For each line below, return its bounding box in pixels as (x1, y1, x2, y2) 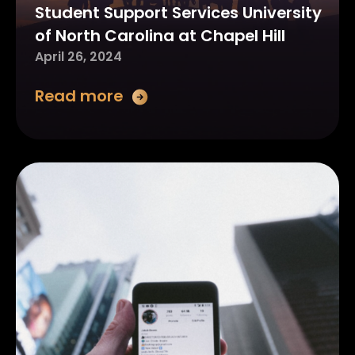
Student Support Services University (34, 2, 322, 25)
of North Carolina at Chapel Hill (34, 25, 285, 48)
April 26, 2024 (34, 48, 122, 67)
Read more (34, 84, 123, 107)
